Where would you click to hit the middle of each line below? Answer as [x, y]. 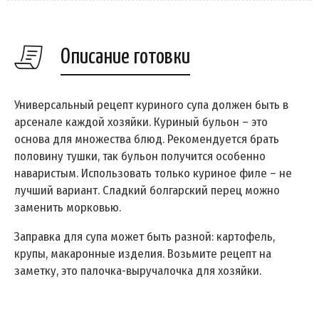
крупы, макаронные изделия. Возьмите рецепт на [143, 254]
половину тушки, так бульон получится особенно [140, 157]
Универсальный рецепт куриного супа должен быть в [151, 105]
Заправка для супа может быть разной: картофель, [145, 237]
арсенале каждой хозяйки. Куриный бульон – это [141, 122]
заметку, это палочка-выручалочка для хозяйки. [138, 271]
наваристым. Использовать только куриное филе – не [153, 174]
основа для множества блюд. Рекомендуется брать [147, 140]
